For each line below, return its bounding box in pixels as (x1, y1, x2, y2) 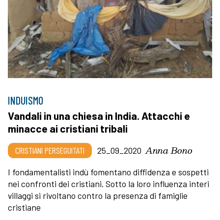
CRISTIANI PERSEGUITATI (15, 144, 84, 156)
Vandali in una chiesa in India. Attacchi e (8, 109, 190, 122)
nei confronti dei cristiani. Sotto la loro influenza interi (8, 178, 209, 189)
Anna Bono (145, 142, 192, 157)
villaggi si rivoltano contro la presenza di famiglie (8, 190, 188, 201)
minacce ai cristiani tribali (8, 122, 128, 135)
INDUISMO (8, 93, 43, 107)
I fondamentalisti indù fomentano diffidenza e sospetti (8, 166, 209, 177)
